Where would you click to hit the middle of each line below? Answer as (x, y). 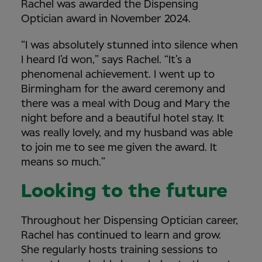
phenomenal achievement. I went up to (118, 75)
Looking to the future (127, 192)
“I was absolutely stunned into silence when (130, 45)
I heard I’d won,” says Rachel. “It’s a (106, 60)
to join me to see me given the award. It (119, 148)
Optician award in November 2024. (107, 19)
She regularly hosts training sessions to (119, 250)
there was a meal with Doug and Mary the (125, 104)
